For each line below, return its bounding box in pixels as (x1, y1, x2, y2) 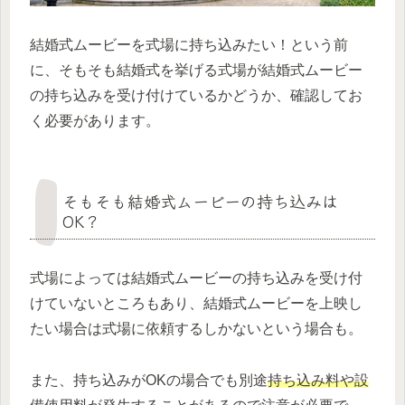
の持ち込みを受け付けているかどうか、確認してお (30, 87, 363, 103)
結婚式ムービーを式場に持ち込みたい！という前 (30, 36, 348, 52)
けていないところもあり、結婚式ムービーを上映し (30, 295, 363, 311)
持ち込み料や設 (268, 372, 369, 388)
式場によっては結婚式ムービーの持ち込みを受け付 (30, 269, 363, 286)
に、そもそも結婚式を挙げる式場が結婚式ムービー (30, 61, 363, 78)
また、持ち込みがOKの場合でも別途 (30, 372, 268, 388)
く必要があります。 (30, 112, 160, 128)
